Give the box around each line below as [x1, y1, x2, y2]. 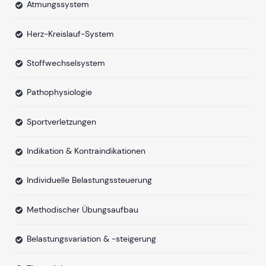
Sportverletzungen [27, 116, 96, 127]
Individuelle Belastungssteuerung [27, 175, 152, 186]
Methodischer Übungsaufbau [27, 204, 138, 215]
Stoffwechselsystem [27, 57, 105, 68]
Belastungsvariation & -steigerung [27, 233, 156, 245]
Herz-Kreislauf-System [27, 28, 114, 39]
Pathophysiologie [27, 87, 92, 98]
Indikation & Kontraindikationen [27, 145, 145, 156]
